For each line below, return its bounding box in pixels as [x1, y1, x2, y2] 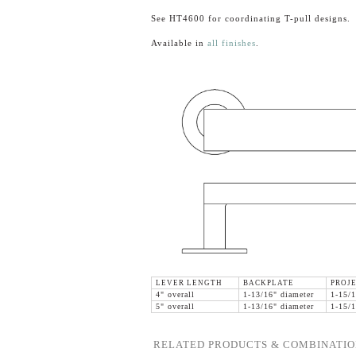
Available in [150, 38, 207, 48]
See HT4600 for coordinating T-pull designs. [150, 14, 350, 23]
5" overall [155, 303, 195, 311]
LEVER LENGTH [155, 279, 222, 288]
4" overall [155, 291, 195, 300]
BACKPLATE [242, 279, 294, 288]
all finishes [207, 38, 256, 48]
